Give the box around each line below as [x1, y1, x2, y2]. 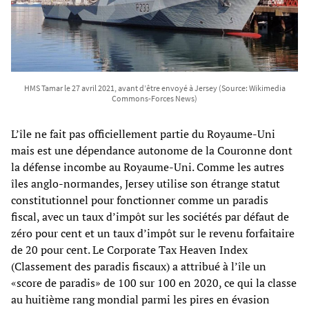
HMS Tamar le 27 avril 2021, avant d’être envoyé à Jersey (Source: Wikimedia [23, 82, 286, 93]
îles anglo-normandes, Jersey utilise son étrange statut [11, 175, 280, 191]
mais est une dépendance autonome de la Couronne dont [11, 142, 292, 158]
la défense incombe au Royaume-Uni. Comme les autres [11, 159, 284, 175]
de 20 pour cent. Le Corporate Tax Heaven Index [11, 241, 248, 257]
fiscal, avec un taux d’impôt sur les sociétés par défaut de [11, 208, 289, 224]
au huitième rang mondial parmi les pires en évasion [11, 291, 270, 307]
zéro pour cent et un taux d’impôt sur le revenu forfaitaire [11, 225, 295, 241]
